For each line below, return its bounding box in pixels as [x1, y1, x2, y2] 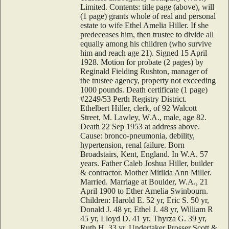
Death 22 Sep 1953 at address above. [80, 122, 200, 131]
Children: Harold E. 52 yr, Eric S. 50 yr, [80, 195, 209, 204]
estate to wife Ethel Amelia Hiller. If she [80, 20, 209, 30]
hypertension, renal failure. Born [80, 140, 185, 149]
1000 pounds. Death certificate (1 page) [80, 85, 208, 94]
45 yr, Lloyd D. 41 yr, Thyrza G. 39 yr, [80, 214, 207, 223]
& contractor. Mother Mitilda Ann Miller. [80, 168, 212, 177]
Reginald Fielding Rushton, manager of [80, 66, 208, 76]
